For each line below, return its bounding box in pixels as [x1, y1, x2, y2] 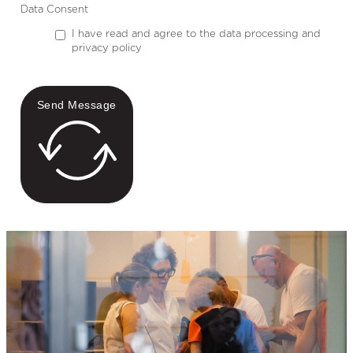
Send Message [36, 98, 117, 112]
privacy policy [71, 43, 142, 54]
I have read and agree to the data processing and [71, 29, 321, 40]
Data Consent [20, 5, 88, 16]
